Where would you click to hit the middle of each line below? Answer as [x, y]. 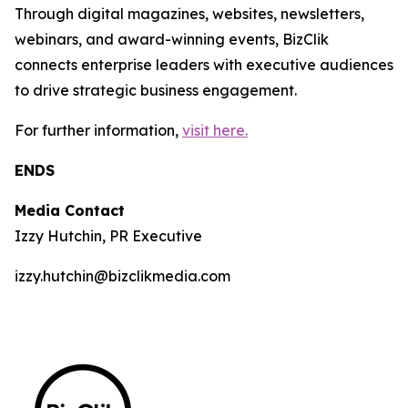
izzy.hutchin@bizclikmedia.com [122, 275]
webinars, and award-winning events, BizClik [172, 39]
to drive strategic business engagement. [156, 90]
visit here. [215, 130]
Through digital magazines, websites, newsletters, [189, 13]
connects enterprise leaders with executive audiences [204, 64]
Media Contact [70, 210]
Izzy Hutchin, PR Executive [108, 235]
